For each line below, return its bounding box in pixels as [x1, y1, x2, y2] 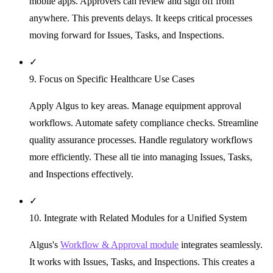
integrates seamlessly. [179, 239, 263, 250]
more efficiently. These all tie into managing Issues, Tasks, [29, 152, 252, 163]
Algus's [29, 239, 60, 250]
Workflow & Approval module [60, 239, 179, 250]
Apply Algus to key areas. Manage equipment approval [29, 101, 241, 112]
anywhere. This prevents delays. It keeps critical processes [29, 13, 252, 24]
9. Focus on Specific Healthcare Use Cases [29, 74, 194, 85]
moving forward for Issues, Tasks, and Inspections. [29, 30, 224, 41]
